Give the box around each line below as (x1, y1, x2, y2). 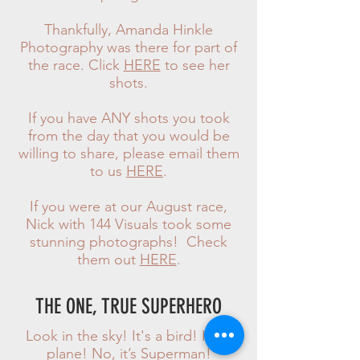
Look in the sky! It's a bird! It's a (25, 327, 232, 345)
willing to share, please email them (18, 145, 239, 162)
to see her (160, 56, 230, 74)
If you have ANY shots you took (27, 109, 230, 127)
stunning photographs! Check (30, 233, 227, 251)
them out (76, 251, 140, 268)
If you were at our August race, (30, 198, 227, 215)
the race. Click (27, 56, 124, 74)
